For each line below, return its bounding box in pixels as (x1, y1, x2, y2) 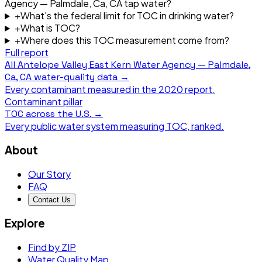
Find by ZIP (28, 241, 76, 253)
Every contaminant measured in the (5, 83, 158, 96)
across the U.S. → (23, 108, 103, 120)
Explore (5, 216, 45, 230)
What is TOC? (20, 22, 80, 35)
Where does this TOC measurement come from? (20, 34, 229, 47)
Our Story (28, 167, 71, 180)
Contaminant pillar (5, 95, 82, 108)
